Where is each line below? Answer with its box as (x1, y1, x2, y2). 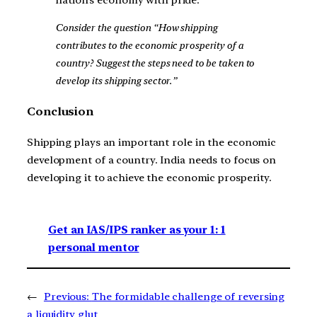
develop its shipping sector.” (55, 74, 178, 88)
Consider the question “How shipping (55, 21, 217, 35)
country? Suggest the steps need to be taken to (55, 57, 255, 70)
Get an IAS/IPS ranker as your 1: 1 (48, 224, 226, 237)
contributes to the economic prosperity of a (55, 39, 243, 52)
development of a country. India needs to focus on (27, 153, 277, 166)
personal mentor (48, 241, 139, 255)
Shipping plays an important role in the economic (27, 135, 277, 149)
